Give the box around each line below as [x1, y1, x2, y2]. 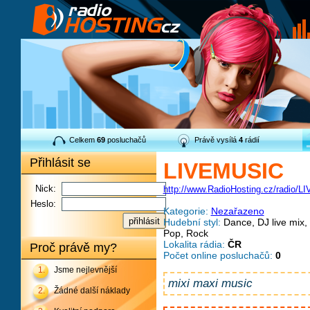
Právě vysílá [194, 136, 239, 144]
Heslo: [30, 199, 56, 209]
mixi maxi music [167, 277, 253, 290]
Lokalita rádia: [163, 239, 225, 250]
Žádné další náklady [53, 286, 130, 296]
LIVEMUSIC [163, 158, 284, 183]
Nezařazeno [210, 206, 264, 217]
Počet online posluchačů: [163, 250, 273, 261]
